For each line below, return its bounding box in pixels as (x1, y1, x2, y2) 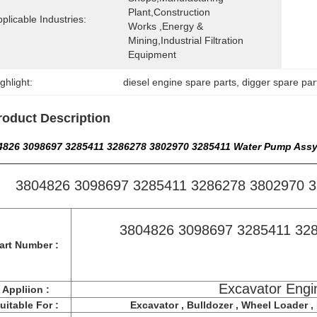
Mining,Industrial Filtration (128, 35, 243, 46)
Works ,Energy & (128, 21, 203, 32)
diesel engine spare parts (123, 76, 237, 88)
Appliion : (2, 284, 50, 295)
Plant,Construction (128, 6, 210, 18)
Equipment (128, 49, 176, 60)
